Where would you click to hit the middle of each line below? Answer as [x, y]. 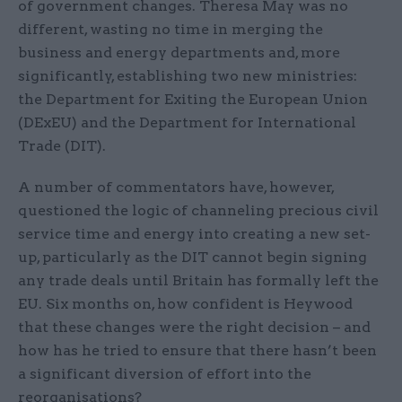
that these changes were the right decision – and [194, 328]
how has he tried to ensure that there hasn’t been [197, 351]
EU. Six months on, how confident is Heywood [185, 304]
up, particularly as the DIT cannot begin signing [192, 258]
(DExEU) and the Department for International [187, 123]
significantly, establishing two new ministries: [188, 76]
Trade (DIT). [64, 146]
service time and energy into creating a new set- [194, 234]
